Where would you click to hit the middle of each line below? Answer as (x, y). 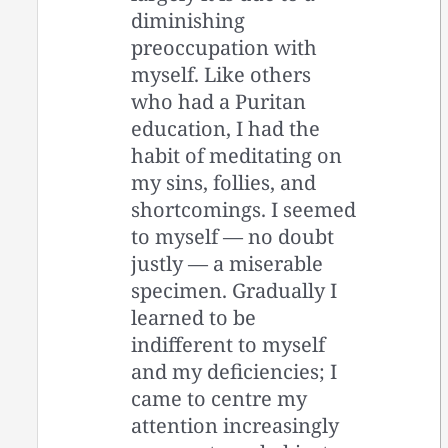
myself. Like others (221, 74)
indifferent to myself (228, 344)
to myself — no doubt (233, 236)
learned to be (194, 317)
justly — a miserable (227, 263)
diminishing (188, 20)
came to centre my (219, 398)
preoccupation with (224, 47)
